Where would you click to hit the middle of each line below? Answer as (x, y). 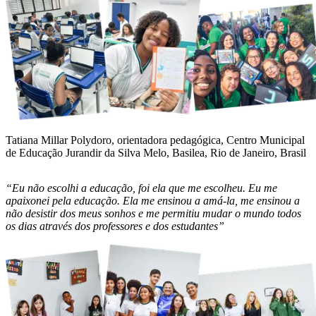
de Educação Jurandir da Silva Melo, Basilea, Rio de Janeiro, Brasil (156, 152)
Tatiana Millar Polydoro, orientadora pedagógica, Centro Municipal (155, 140)
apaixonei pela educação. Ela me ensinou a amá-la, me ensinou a (153, 200)
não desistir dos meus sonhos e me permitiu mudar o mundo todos (153, 213)
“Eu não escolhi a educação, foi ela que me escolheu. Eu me (141, 188)
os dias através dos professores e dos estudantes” (115, 226)
